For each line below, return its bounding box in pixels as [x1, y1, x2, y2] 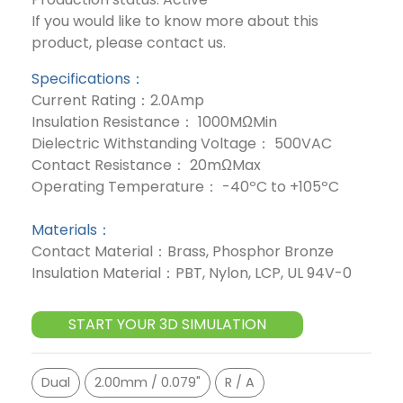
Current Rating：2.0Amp [31, 89, 204, 111]
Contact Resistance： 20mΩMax [31, 154, 261, 175]
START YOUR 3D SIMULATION [68, 313, 267, 335]
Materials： [31, 219, 112, 240]
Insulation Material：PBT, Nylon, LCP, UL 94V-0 [31, 262, 352, 283]
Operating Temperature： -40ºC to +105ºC [31, 175, 339, 197]
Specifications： [31, 67, 145, 89]
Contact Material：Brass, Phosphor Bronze [31, 240, 334, 262]
